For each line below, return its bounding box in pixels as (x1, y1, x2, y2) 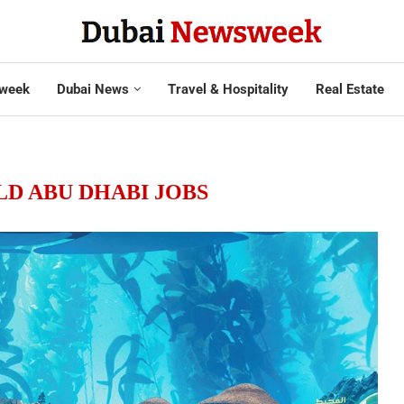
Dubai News (56, 80, 129, 97)
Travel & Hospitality (167, 80, 289, 97)
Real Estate (315, 80, 384, 97)
